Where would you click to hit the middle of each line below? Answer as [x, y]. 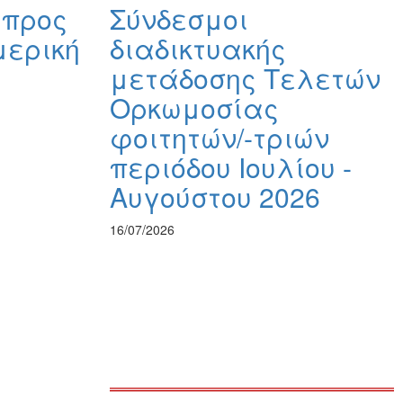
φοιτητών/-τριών [219, 138]
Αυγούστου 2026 [215, 197]
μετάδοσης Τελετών [245, 78]
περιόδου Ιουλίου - [231, 167]
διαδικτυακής [198, 49]
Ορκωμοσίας [194, 108]
